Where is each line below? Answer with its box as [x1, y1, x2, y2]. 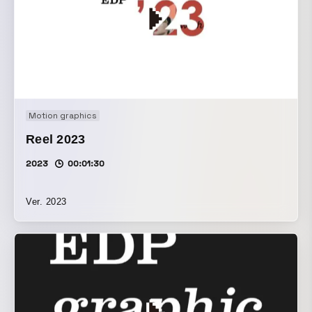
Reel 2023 [26, 132, 86, 146]
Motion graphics [29, 109, 97, 121]
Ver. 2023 [26, 196, 67, 207]
